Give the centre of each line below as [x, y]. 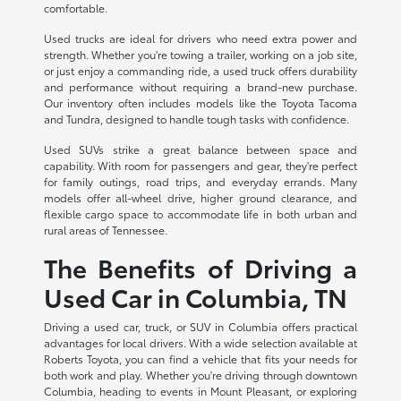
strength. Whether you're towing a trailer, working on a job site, [200, 54]
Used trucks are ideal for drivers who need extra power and [200, 38]
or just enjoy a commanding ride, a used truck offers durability [200, 70]
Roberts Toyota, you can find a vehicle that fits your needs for [200, 358]
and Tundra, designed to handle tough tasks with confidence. [196, 118]
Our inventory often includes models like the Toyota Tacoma [200, 102]
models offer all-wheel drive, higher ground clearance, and [200, 197]
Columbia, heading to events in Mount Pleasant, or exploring [200, 390]
